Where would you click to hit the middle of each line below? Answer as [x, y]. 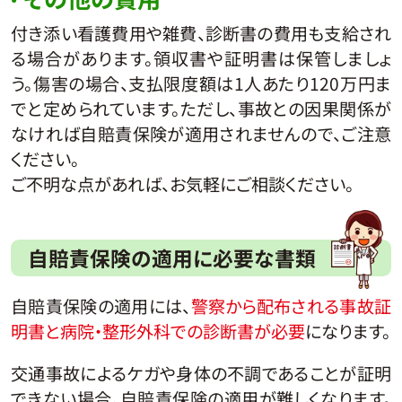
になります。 [347, 332]
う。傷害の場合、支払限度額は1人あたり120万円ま [201, 84]
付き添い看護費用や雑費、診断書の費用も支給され [201, 34]
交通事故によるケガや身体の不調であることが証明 [201, 374]
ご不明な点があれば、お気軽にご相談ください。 [182, 184]
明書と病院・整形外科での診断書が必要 [157, 332]
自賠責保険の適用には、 [100, 306]
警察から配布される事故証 [291, 306]
